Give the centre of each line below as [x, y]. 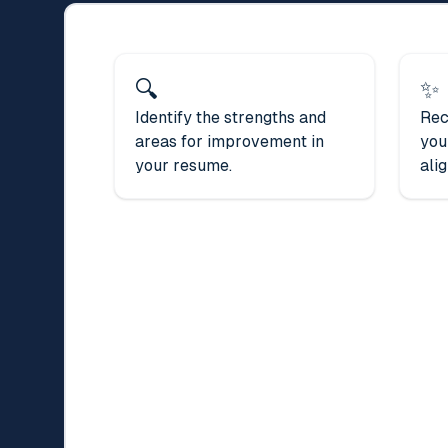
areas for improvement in [229, 141]
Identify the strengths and [230, 117]
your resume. [183, 165]
